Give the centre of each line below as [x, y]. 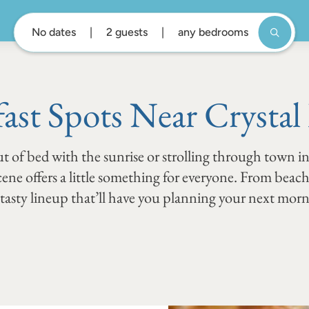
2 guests [127, 32]
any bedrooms [213, 32]
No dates [53, 32]
